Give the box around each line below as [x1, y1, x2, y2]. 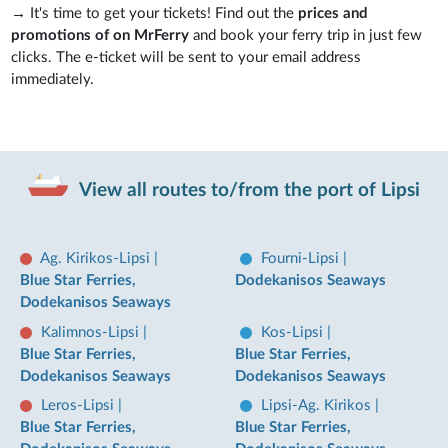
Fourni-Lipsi [261, 251, 344, 267]
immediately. [11, 72, 99, 87]
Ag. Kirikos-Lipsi [40, 251, 154, 267]
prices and [298, 6, 369, 21]
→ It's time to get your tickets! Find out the [11, 6, 299, 21]
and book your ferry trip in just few [189, 28, 423, 43]
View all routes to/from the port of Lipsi [75, 180, 421, 200]
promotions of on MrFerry [11, 28, 190, 43]
